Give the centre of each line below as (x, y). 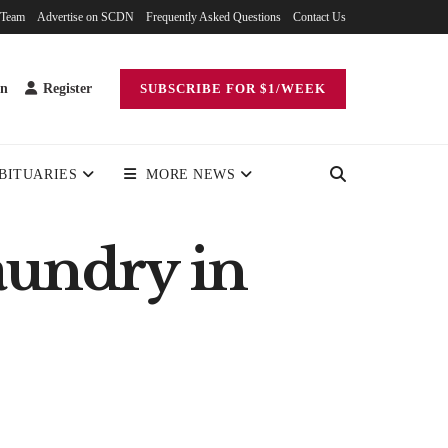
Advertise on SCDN (85, 17)
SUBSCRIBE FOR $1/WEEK (233, 88)
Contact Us (319, 17)
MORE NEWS (191, 174)
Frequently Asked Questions (213, 17)
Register (65, 88)
